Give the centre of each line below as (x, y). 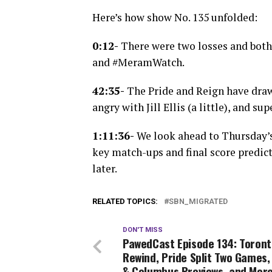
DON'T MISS (143, 229)
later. (105, 168)
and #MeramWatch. (138, 62)
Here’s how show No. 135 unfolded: (175, 17)
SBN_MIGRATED (198, 201)
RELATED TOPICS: (125, 201)
